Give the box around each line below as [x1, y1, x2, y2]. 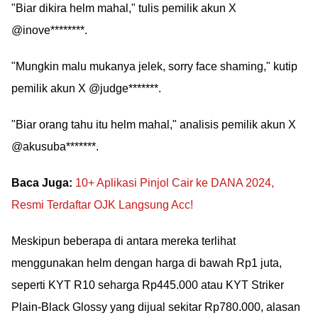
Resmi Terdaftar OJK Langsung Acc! [11, 199, 193, 211]
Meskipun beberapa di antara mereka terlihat [11, 235, 236, 247]
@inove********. [11, 24, 87, 36]
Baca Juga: [11, 177, 72, 189]
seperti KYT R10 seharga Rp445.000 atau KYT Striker [11, 279, 284, 291]
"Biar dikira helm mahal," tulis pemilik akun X [11, 2, 236, 14]
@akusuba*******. [11, 141, 99, 153]
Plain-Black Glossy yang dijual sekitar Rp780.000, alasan [11, 301, 300, 313]
